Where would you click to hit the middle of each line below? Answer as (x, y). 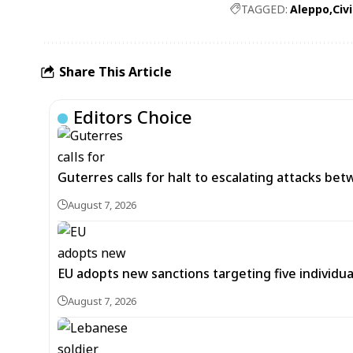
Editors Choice (133, 117)
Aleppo (310, 9)
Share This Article (115, 71)
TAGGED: (264, 9)
